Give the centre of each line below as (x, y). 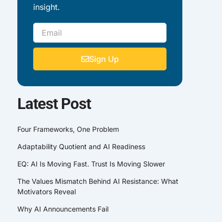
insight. (47, 7)
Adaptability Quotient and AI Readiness (82, 146)
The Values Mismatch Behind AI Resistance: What (98, 181)
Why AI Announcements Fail (63, 209)
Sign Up (104, 59)
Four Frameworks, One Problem (68, 129)
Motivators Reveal (47, 191)
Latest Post (54, 104)
